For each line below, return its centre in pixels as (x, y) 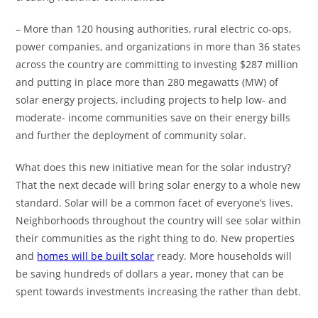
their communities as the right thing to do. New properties (155, 238)
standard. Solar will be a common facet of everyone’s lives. (155, 203)
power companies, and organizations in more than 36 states (159, 47)
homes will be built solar (96, 256)
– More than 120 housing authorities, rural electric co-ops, (154, 29)
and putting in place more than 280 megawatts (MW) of (147, 82)
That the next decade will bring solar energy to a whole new (158, 185)
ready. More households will (223, 256)
